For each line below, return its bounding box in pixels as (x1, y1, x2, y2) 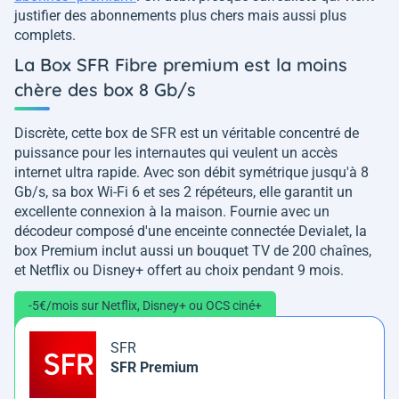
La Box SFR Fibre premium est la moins (14, 53, 347, 76)
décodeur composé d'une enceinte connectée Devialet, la (14, 222, 367, 240)
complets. (14, 26, 79, 44)
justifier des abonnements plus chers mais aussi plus (14, 6, 346, 24)
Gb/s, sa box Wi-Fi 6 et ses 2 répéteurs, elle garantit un (14, 183, 353, 200)
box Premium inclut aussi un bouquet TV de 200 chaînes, (14, 241, 371, 259)
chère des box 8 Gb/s (14, 77, 196, 101)
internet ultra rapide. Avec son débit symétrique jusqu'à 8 (14, 163, 369, 181)
